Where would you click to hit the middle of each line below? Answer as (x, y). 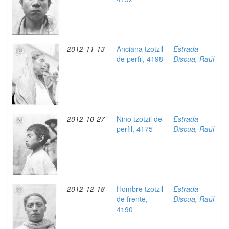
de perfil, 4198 (140, 59)
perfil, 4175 (135, 129)
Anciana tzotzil (140, 49)
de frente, (132, 199)
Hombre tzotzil (140, 189)
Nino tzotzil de (139, 119)
